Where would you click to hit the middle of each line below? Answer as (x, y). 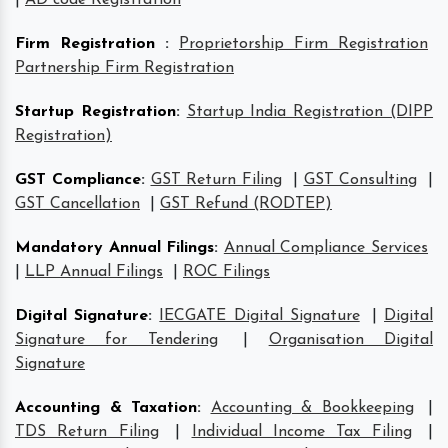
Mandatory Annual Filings (115, 247)
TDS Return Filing (87, 431)
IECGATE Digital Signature (259, 315)
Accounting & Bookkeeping (312, 407)
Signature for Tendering (116, 339)
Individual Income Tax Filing (301, 431)
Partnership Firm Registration (124, 67)
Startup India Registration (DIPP (310, 111)
